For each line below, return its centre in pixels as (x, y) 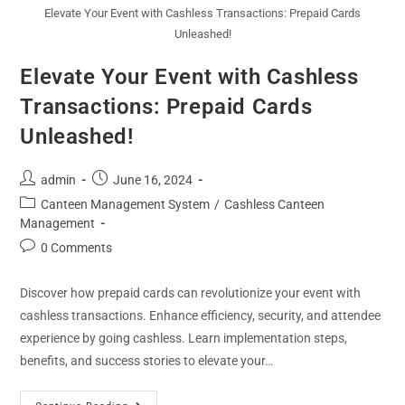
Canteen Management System (126, 204)
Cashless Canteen (275, 204)
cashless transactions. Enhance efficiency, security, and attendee (201, 315)
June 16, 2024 (153, 179)
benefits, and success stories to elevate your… (147, 360)
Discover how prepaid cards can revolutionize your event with (191, 292)
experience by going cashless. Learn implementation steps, (184, 338)
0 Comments (77, 247)
